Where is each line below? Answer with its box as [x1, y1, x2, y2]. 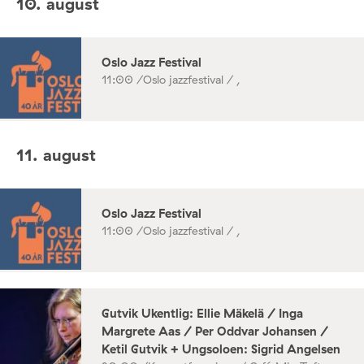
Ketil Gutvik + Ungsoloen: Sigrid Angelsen [102, 341, 340, 357]
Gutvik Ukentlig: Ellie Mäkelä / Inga [102, 305, 303, 322]
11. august [16, 144, 96, 165]
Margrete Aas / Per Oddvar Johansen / [102, 323, 328, 340]
